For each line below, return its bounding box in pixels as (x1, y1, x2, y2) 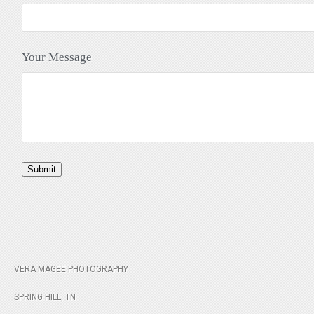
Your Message (22, 50, 92, 64)
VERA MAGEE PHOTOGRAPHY (14, 264, 128, 274)
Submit (27, 163, 56, 175)
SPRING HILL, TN (14, 292, 76, 302)
